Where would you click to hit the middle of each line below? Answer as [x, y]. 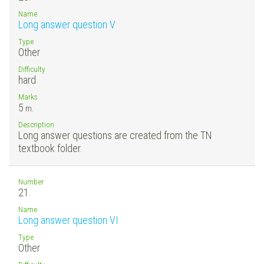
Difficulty [32, 69]
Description [36, 124]
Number [31, 181]
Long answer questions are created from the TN [115, 135]
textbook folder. [50, 148]
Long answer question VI [68, 220]
